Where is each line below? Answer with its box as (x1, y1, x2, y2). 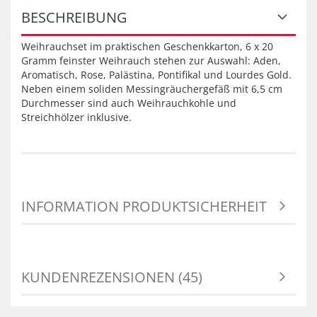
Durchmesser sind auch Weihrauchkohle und (21, 96, 236, 110)
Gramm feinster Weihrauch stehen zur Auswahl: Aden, (21, 54, 281, 67)
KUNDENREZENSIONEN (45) (21, 267, 202, 287)
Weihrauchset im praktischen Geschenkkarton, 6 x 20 (21, 40, 273, 53)
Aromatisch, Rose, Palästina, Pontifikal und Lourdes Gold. (21, 68, 292, 81)
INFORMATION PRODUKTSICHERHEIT (21, 197, 267, 216)
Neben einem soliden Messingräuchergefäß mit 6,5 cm (21, 82, 282, 96)
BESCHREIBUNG (21, 8, 127, 27)
